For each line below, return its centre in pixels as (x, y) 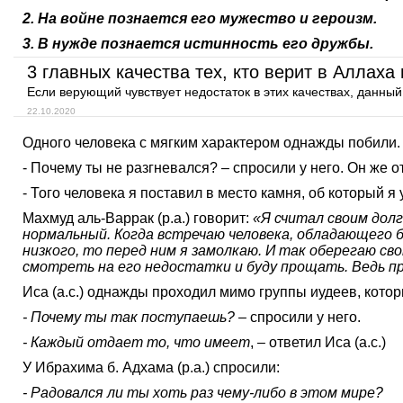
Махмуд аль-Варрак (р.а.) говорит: (138, 218)
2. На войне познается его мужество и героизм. (200, 18)
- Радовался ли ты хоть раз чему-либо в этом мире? (203, 393)
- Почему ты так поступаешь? (129, 317)
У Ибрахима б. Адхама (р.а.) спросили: (151, 367)
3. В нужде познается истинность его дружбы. (198, 44)
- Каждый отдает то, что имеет (136, 342)
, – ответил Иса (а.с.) (318, 342)
